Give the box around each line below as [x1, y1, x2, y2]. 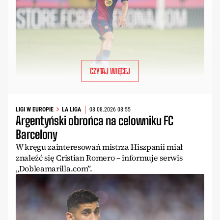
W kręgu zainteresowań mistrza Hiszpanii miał [16, 141, 183, 152]
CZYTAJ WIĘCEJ [90, 66, 130, 76]
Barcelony [16, 127, 57, 141]
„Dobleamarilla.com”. [16, 163, 92, 174]
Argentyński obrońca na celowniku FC [16, 113, 173, 128]
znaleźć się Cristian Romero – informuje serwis [16, 152, 183, 163]
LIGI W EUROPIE [16, 106, 54, 113]
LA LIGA [62, 106, 81, 113]
